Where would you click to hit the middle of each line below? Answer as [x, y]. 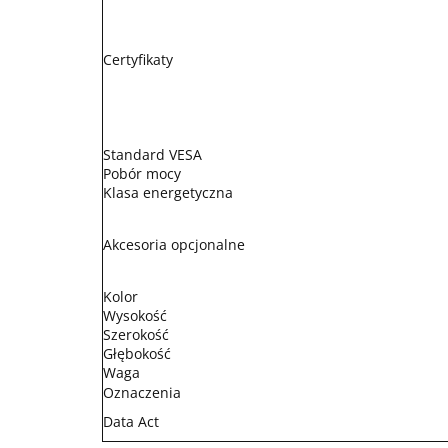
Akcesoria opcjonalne [174, 244]
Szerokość [136, 334]
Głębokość [137, 353]
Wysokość [135, 315]
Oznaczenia [142, 392]
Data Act [131, 421]
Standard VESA [152, 154]
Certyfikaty [138, 59]
